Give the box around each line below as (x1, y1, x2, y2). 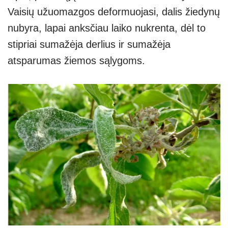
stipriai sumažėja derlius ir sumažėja (8, 38, 170, 50)
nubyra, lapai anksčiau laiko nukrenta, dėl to (8, 22, 206, 34)
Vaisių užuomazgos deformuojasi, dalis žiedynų (8, 6, 220, 17)
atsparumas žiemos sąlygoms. (8, 54, 145, 66)
